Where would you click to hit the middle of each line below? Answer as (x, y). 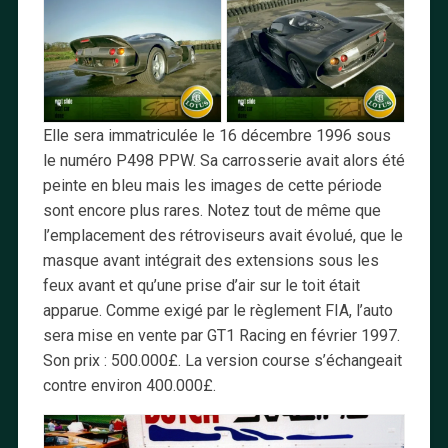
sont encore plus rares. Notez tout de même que (211, 210)
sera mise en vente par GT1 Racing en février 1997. (221, 335)
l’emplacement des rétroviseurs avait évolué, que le (222, 235)
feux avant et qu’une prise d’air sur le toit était (201, 285)
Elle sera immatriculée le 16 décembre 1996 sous (216, 135)
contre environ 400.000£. (129, 385)
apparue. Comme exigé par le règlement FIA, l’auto (217, 310)
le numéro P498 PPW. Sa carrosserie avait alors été (223, 160)
